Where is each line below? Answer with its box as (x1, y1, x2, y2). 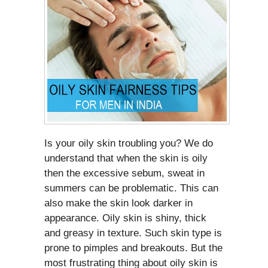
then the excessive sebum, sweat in (44, 167, 205, 179)
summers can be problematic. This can (44, 182, 218, 194)
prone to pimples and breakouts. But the (44, 242, 223, 254)
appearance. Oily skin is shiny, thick (44, 212, 206, 224)
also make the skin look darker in (44, 197, 193, 209)
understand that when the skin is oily (44, 153, 208, 165)
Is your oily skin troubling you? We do (44, 138, 213, 150)
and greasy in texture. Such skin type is (44, 227, 222, 239)
